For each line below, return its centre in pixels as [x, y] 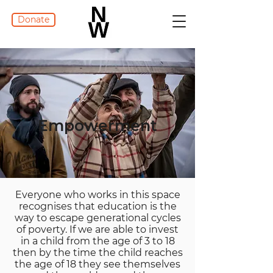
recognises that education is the [97, 206]
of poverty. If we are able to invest [97, 229]
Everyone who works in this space [97, 195]
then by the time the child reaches [97, 253]
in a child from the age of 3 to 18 [97, 241]
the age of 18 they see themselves [97, 264]
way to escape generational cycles [97, 218]
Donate [34, 19]
